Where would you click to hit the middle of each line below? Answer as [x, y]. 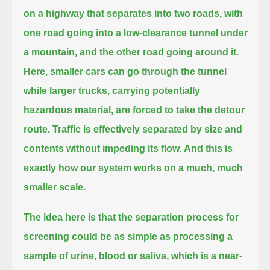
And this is [209, 148]
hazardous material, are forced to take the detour [134, 110]
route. [37, 129]
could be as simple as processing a [152, 236]
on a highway [54, 13]
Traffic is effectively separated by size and [148, 129]
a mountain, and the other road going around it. [131, 52]
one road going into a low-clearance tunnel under [136, 33]
